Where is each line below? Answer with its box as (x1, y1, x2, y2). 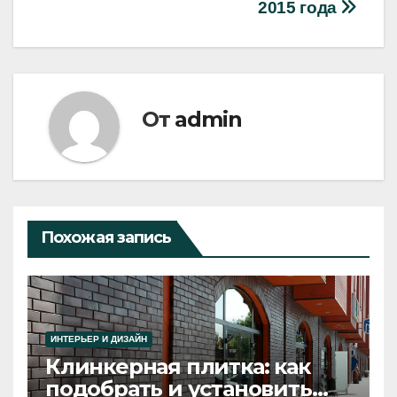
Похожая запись (41, 227, 172, 247)
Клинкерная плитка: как (45, 353, 310, 379)
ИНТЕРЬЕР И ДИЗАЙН (51, 333, 147, 344)
